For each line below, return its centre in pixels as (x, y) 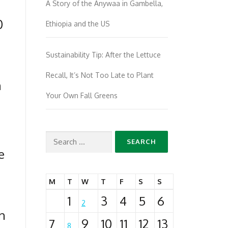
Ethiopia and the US (78, 24)
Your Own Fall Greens (82, 95)
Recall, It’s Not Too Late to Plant (100, 75)
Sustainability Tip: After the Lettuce (103, 55)
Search (64, 139)
